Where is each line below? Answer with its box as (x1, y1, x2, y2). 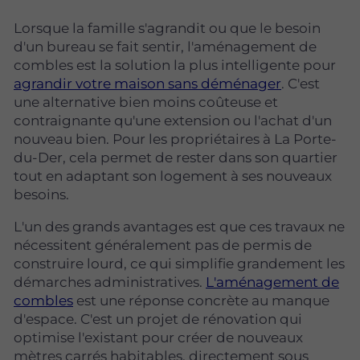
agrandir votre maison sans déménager (14, 75, 281, 92)
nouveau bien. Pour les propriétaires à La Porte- (14, 130, 337, 147)
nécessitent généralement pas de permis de (14, 236, 312, 253)
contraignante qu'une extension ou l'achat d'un (14, 112, 332, 129)
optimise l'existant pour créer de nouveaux (14, 329, 303, 346)
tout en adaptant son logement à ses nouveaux (14, 167, 332, 184)
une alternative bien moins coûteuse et (14, 93, 278, 110)
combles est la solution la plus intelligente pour (14, 56, 336, 73)
